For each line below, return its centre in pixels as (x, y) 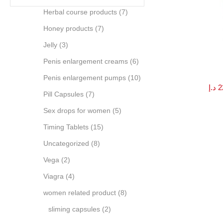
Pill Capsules (63, 94)
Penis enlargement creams (86, 61)
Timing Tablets (66, 127)
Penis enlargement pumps (85, 78)
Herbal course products (80, 12)
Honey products (68, 29)
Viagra (54, 176)
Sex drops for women (77, 111)
